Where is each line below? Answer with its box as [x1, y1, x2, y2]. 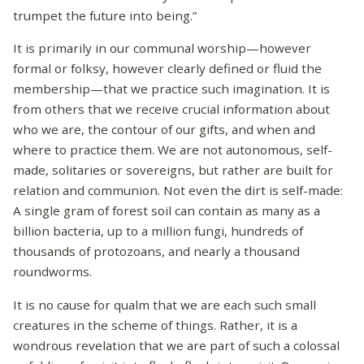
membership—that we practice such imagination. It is [13, 80, 330, 97]
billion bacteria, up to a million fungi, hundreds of [13, 223, 303, 240]
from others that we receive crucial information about [13, 101, 330, 118]
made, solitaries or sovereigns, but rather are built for [13, 162, 333, 179]
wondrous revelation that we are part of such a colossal [13, 336, 340, 353]
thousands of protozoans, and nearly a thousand [13, 243, 300, 260]
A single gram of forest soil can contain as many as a [13, 202, 320, 219]
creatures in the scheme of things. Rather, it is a [13, 316, 297, 333]
